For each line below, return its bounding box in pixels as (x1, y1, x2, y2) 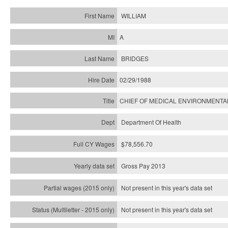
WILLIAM (121, 11, 146, 20)
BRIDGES (121, 54, 149, 63)
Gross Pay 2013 (121, 161, 165, 170)
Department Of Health (121, 118, 181, 126)
